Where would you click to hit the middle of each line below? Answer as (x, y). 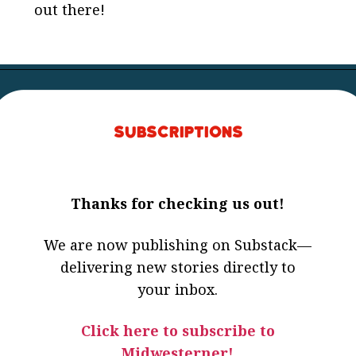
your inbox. (178, 289)
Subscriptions (178, 132)
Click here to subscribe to (178, 330)
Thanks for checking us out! (178, 203)
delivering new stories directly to (178, 267)
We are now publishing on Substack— (178, 244)
